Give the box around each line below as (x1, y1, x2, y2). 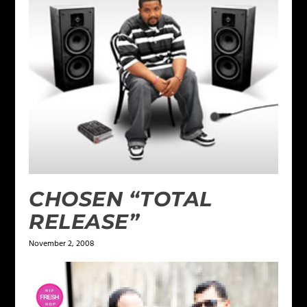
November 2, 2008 (29, 237, 95, 251)
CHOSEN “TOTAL (29, 186, 212, 212)
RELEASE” (29, 209, 140, 235)
